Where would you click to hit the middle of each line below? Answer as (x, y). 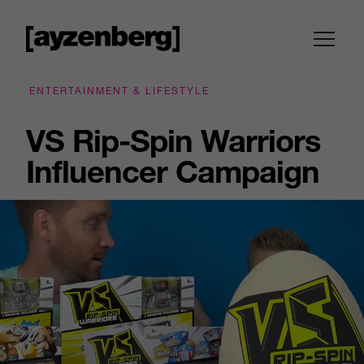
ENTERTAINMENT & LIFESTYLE (119, 90)
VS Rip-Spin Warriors (173, 140)
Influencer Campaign (173, 171)
